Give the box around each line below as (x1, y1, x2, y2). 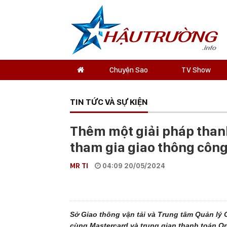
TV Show (181, 65, 211, 74)
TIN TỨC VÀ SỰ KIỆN (70, 97, 148, 107)
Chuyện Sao (109, 65, 148, 74)
